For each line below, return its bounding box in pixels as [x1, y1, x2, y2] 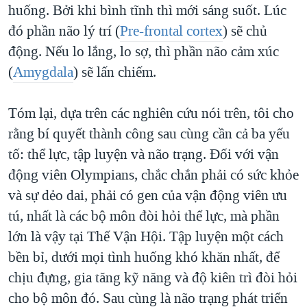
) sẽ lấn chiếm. [73, 62, 156, 82]
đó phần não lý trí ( [8, 21, 120, 41]
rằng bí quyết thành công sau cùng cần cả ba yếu [8, 124, 290, 144]
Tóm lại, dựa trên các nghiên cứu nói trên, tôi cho [8, 103, 294, 123]
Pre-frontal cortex [120, 21, 223, 41]
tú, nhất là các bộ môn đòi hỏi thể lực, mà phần [8, 206, 280, 226]
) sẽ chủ [223, 21, 267, 41]
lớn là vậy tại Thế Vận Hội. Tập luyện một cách [8, 227, 284, 247]
